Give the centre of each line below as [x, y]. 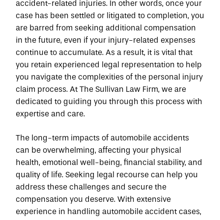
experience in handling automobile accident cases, [109, 211]
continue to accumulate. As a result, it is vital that [104, 52]
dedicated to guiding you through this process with [109, 101]
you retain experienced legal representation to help [109, 65]
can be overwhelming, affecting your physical [98, 150]
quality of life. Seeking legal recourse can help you [107, 175]
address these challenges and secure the [91, 187]
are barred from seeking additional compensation [106, 28]
